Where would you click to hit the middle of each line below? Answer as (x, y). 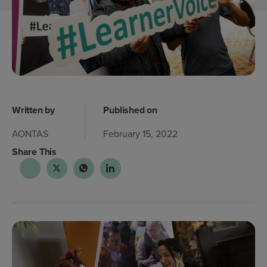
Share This (34, 152)
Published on (130, 110)
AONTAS (30, 133)
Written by (33, 110)
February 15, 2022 (141, 133)
